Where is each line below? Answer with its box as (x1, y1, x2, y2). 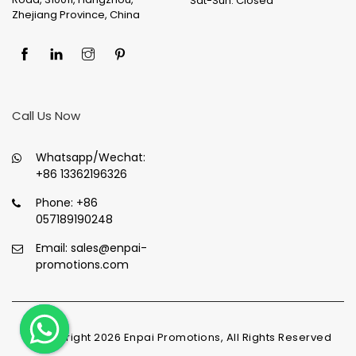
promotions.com (36, 257, 129, 273)
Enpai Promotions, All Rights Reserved (121, 330, 331, 345)
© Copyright (25, 330, 94, 345)
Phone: (36, 195, 76, 211)
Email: (36, 240, 71, 256)
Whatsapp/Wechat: (36, 149, 145, 165)
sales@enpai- (71, 240, 147, 256)
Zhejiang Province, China (12, 7, 140, 22)
